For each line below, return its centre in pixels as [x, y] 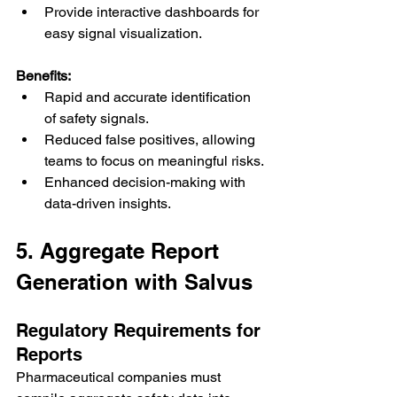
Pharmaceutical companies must [120, 377]
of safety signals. [97, 118]
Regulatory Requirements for [141, 330]
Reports [49, 354]
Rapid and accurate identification [149, 97]
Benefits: [43, 75]
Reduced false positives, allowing [152, 139]
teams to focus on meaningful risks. [154, 160]
